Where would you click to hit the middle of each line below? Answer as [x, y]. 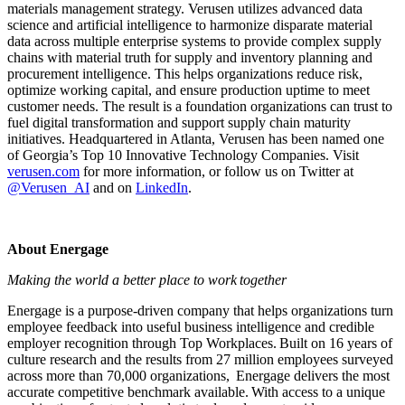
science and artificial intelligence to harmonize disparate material [190, 25]
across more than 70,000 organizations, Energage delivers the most [198, 376]
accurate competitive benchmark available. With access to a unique [196, 392]
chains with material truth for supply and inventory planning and [190, 57]
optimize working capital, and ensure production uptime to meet [188, 90]
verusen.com [43, 171]
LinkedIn [162, 188]
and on [113, 188]
